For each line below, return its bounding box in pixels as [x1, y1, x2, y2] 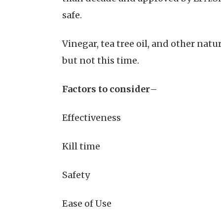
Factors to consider [62, 83, 150, 95]
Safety [62, 169, 90, 181]
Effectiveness [62, 112, 121, 124]
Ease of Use [62, 198, 111, 210]
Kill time [62, 141, 100, 152]
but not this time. [62, 55, 139, 67]
